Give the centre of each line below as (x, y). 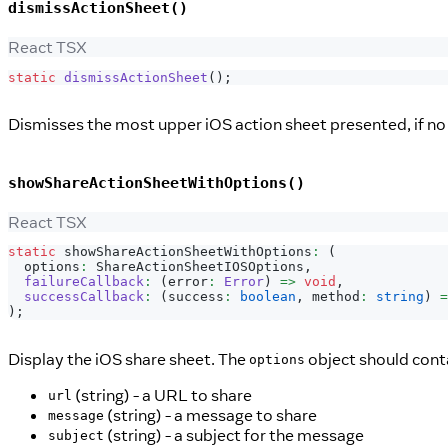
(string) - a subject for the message (234, 434)
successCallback (84, 297)
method (332, 297)
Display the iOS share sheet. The (128, 358)
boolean (268, 297)
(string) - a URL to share (162, 394)
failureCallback (84, 282)
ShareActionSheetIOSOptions (200, 267)
